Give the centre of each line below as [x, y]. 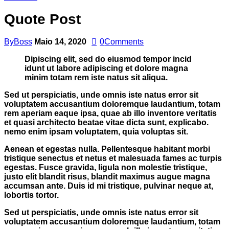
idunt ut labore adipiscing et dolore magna [106, 68]
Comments [124, 41]
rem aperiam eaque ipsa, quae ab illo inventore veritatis [110, 113]
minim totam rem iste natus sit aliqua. [96, 77]
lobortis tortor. [31, 195]
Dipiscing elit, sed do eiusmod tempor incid [108, 59]
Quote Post [42, 19]
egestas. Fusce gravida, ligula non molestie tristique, [106, 167]
